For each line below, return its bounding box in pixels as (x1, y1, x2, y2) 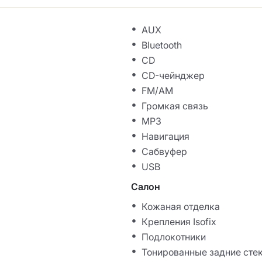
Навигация (142, 130, 189, 143)
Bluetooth (142, 39, 182, 51)
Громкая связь (142, 100, 208, 112)
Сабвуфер (142, 146, 187, 158)
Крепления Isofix (142, 216, 216, 228)
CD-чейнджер (142, 70, 205, 82)
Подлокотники (142, 231, 206, 243)
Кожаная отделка (142, 201, 220, 213)
